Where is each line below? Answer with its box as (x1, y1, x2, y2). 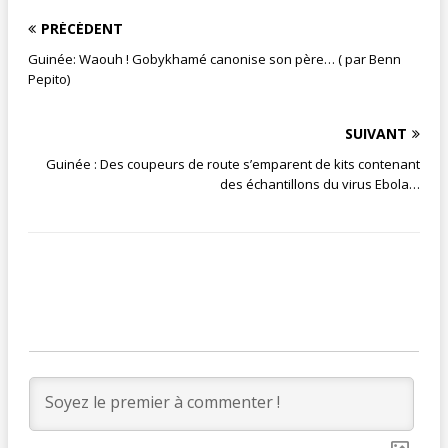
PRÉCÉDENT (41, 18, 123, 38)
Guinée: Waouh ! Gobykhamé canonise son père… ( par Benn (28, 49, 401, 68)
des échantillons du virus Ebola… (220, 174, 420, 193)
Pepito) (28, 69, 70, 88)
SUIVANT (345, 123, 407, 143)
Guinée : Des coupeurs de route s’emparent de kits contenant (46, 154, 420, 173)
